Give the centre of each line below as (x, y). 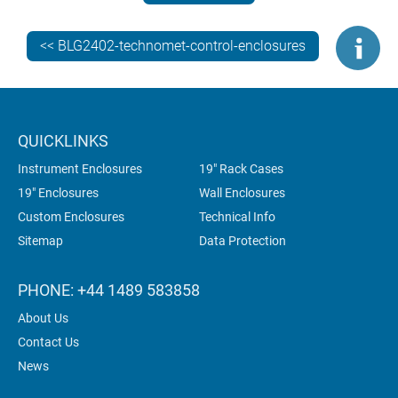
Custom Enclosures (71, 217)
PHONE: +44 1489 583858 (109, 291)
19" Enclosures (58, 193)
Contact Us (48, 342)
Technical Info (237, 217)
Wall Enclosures (242, 193)
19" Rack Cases (241, 169)
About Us (43, 318)
